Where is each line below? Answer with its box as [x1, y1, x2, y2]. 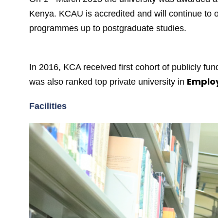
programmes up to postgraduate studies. [29, 23, 186, 33]
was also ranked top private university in [29, 77, 187, 87]
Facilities [29, 101, 67, 111]
